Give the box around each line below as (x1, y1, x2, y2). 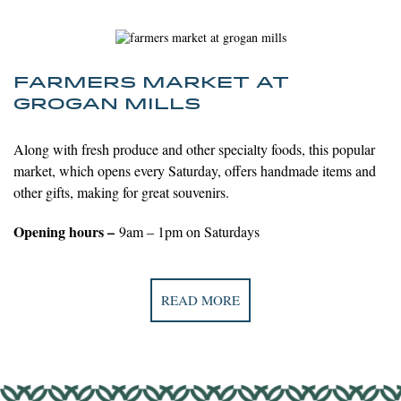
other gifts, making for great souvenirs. (13, 183, 229, 202)
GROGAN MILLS (13, 96, 200, 114)
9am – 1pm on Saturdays (115, 222, 260, 242)
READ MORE (161, 291, 240, 310)
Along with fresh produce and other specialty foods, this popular (13, 140, 375, 159)
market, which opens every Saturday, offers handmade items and (13, 161, 376, 181)
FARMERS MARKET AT (13, 74, 289, 92)
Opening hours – (13, 221, 115, 243)
